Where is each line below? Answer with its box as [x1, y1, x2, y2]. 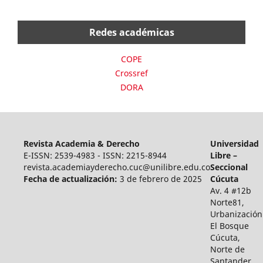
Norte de [210, 243, 245, 255]
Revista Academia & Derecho [23, 137, 140, 149]
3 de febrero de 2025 [119, 173, 202, 184]
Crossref [115, 67, 148, 79]
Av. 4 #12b [210, 184, 251, 196]
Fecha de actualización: [23, 173, 120, 184]
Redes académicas [89, 25, 174, 39]
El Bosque [210, 220, 249, 231]
